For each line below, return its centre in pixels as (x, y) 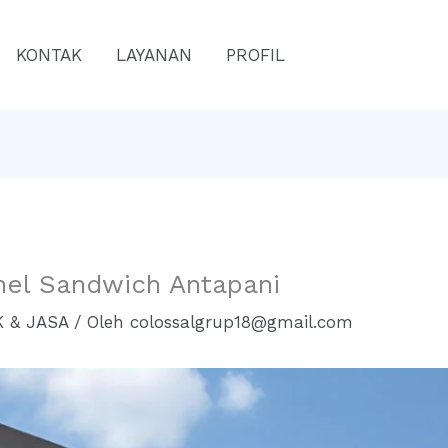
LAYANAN (154, 54)
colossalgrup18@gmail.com (242, 321)
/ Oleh (99, 321)
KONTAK (49, 54)
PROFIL (255, 54)
